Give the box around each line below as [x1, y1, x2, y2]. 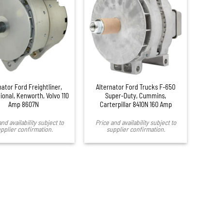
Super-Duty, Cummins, [105, 91, 167, 100]
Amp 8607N [8, 100, 39, 108]
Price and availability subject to [95, 118, 176, 127]
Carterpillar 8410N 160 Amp [99, 100, 172, 108]
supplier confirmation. [106, 125, 165, 134]
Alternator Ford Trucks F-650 [96, 82, 176, 91]
